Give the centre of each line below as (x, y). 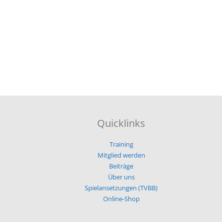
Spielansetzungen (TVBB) (121, 188)
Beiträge (121, 166)
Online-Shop (121, 199)
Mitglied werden (121, 155)
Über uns (121, 177)
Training (121, 144)
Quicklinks (121, 123)
